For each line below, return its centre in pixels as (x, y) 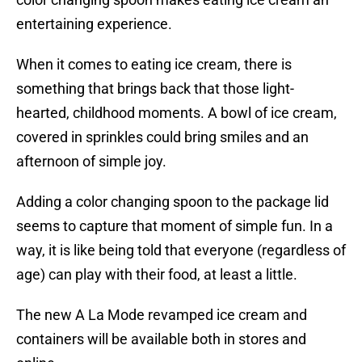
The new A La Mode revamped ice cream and (162, 315)
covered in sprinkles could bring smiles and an (162, 137)
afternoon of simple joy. (91, 162)
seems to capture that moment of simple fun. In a (175, 226)
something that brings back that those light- (155, 89)
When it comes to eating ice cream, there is (154, 65)
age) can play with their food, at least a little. (157, 275)
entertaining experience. (94, 24)
